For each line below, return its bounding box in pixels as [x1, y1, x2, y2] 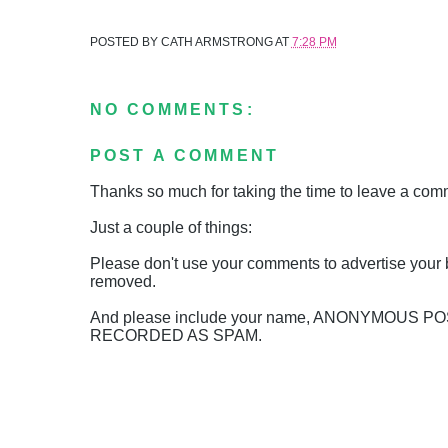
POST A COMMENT [89, 147, 280, 164]
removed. [89, 273, 156, 290]
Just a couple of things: [89, 219, 252, 236]
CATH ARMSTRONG [160, 35, 273, 49]
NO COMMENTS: [89, 101, 255, 118]
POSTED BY [89, 35, 161, 49]
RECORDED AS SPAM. [89, 327, 262, 344]
